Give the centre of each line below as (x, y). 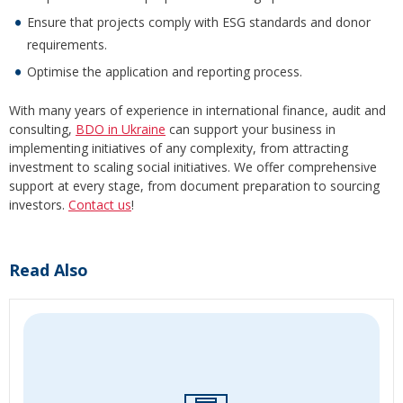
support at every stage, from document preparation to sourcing (194, 185)
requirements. (67, 44)
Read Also (49, 269)
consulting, (42, 129)
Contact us (100, 204)
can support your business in (251, 129)
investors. (39, 204)
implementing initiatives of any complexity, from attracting (179, 148)
